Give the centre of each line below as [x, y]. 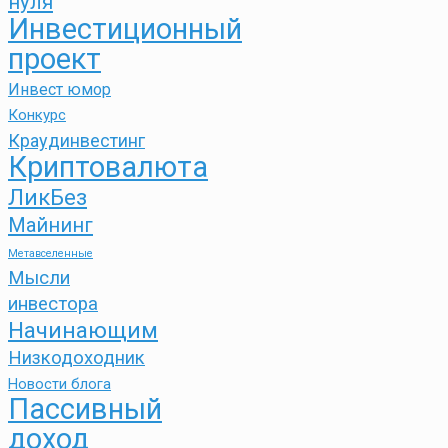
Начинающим [83, 331]
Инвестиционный [125, 29]
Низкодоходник [76, 358]
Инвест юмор [59, 90]
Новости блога [59, 385]
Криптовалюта [108, 167]
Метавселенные [50, 254]
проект [54, 59]
